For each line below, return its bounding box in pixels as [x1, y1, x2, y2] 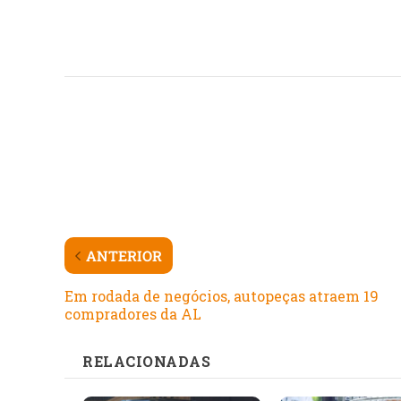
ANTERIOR [86, 245, 162, 265]
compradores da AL [64, 303, 201, 323]
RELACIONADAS [82, 351, 210, 371]
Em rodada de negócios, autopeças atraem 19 [64, 286, 379, 305]
